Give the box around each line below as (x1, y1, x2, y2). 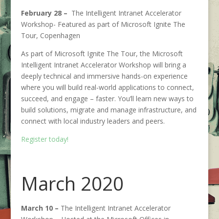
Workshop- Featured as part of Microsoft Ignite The (21, 20, 185, 29)
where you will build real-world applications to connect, (21, 83, 194, 92)
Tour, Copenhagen (21, 31, 80, 40)
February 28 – (21, 8, 69, 18)
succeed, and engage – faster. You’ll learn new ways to (21, 94, 194, 103)
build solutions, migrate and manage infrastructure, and (21, 105, 197, 114)
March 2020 (21, 171, 124, 196)
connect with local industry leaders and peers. (21, 116, 165, 126)
